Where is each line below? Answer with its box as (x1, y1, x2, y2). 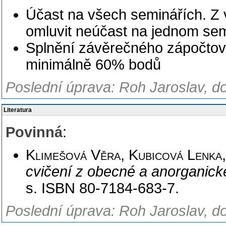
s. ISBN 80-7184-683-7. (26, 180, 179, 196)
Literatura (4, 106, 32, 114)
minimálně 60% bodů (26, 56, 161, 73)
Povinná (6, 124, 63, 140)
